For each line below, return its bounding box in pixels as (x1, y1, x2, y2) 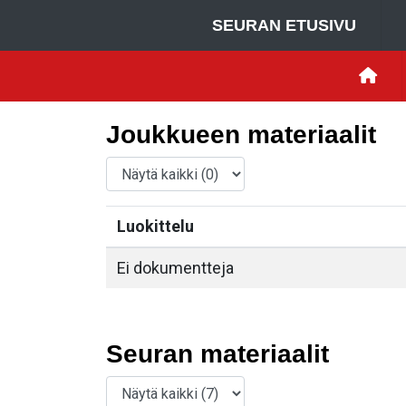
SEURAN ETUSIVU (212, 16, 356, 34)
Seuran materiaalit (106, 340, 329, 368)
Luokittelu (117, 217, 194, 236)
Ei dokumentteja (117, 258, 234, 277)
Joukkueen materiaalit (106, 121, 376, 149)
